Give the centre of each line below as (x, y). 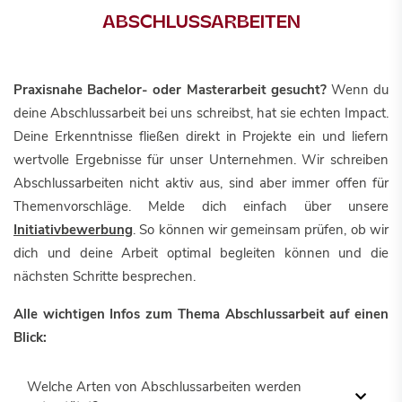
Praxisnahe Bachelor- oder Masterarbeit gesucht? (170, 90)
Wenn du (358, 90)
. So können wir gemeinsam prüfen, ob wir (261, 230)
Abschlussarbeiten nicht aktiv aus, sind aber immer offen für (201, 183)
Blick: (30, 337)
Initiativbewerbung (73, 230)
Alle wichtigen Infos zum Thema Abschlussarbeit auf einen (201, 314)
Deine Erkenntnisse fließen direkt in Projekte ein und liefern (201, 136)
